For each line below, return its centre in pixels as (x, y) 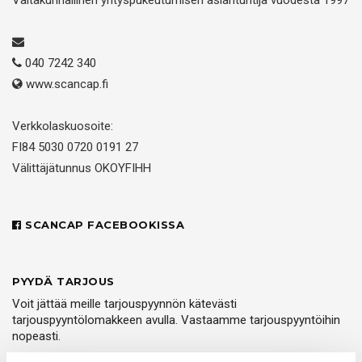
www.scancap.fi (67, 84)
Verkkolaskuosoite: (63, 126)
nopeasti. (36, 336)
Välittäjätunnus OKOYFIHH (82, 168)
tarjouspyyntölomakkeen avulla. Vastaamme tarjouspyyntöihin (176, 320)
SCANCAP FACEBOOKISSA (103, 225)
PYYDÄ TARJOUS (63, 281)
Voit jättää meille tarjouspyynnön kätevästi (124, 304)
